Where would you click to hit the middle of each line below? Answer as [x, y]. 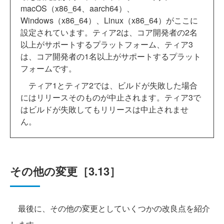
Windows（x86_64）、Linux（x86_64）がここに [109, 20]
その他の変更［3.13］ [65, 171]
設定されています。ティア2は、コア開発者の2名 [109, 32]
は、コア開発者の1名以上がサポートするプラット [111, 56]
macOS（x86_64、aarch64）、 [77, 8]
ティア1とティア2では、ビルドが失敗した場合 [109, 85]
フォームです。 [48, 68]
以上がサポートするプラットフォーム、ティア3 [107, 44]
